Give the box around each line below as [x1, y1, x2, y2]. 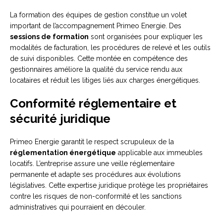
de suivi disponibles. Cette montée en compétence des [10, 55, 188, 63]
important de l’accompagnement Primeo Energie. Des [10, 22, 181, 30]
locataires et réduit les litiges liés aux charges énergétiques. [10, 76, 200, 85]
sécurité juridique [10, 111, 111, 126]
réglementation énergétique [10, 149, 116, 157]
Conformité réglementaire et [10, 96, 176, 111]
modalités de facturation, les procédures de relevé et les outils [10, 44, 211, 52]
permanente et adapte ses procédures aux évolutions [10, 170, 181, 179]
